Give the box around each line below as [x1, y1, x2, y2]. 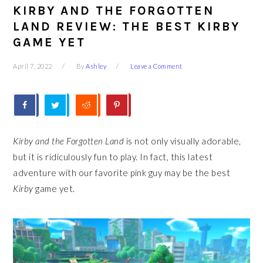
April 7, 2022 [13, 62, 52, 70]
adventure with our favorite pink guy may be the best [13, 167, 231, 178]
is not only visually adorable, [124, 136, 241, 146]
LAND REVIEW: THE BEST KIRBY [13, 19, 241, 33]
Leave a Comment [130, 62, 183, 70]
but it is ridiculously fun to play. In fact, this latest [13, 151, 213, 162]
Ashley [86, 62, 107, 70]
